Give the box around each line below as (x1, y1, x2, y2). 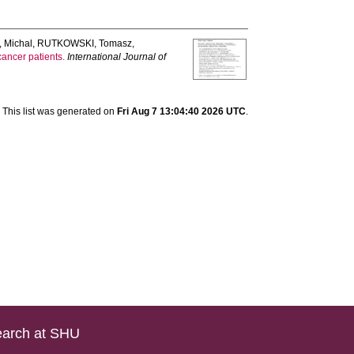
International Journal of (67, 51, 167, 62)
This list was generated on (2, 106, 117, 117)
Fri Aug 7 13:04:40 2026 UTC (116, 106, 246, 117)
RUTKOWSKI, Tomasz (37, 38, 133, 49)
